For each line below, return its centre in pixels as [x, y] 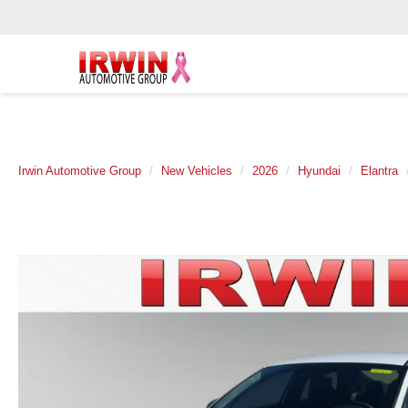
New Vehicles [197, 171]
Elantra [379, 171]
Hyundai [319, 171]
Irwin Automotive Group [80, 171]
